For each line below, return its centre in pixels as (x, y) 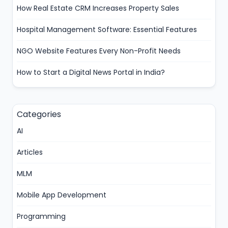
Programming (41, 216)
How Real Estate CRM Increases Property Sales (98, 8)
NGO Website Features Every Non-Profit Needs (99, 51)
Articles (30, 152)
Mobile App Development (62, 195)
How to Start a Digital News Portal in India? (91, 72)
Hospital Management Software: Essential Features (107, 29)
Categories (39, 114)
